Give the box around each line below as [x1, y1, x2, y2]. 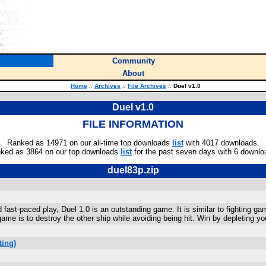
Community [112, 56, 155, 65]
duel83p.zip [107, 165, 159, 175]
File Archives [128, 83, 166, 89]
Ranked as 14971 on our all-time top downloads [7, 138, 172, 147]
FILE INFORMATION [83, 118, 183, 130]
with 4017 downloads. [183, 138, 259, 147]
